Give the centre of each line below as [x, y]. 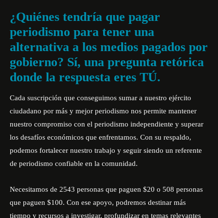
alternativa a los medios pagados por [109, 47]
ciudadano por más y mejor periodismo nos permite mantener [103, 111]
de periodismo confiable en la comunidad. [74, 163]
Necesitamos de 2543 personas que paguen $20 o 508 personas [106, 189]
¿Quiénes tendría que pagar [85, 17]
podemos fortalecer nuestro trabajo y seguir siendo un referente [106, 150]
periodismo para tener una [82, 32]
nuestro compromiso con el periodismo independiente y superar [107, 124]
